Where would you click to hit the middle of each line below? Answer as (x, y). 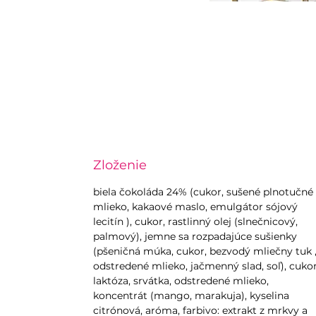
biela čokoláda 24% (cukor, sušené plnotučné (203, 192)
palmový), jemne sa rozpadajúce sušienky (195, 237)
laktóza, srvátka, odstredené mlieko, (181, 281)
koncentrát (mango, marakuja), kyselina (191, 296)
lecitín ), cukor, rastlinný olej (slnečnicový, (195, 222)
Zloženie (120, 165)
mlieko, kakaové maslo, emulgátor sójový (195, 207)
